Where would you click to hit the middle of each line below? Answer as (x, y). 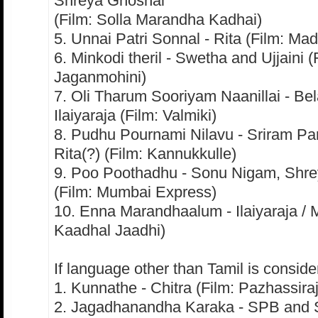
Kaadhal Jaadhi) (110, 231)
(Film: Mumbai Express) (135, 192)
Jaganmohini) (100, 77)
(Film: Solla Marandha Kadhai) (158, 20)
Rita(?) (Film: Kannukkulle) (145, 154)
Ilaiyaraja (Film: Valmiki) (135, 116)
